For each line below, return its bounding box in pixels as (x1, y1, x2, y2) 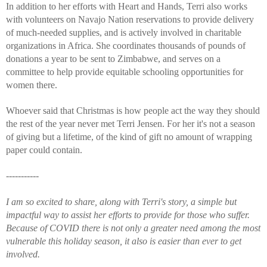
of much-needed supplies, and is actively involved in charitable (6, 27, 241, 38)
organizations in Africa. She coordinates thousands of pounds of (6, 40, 246, 51)
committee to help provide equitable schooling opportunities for (6, 66, 243, 77)
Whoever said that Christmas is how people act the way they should (6, 105, 260, 116)
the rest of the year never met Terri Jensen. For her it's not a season (6, 118, 255, 129)
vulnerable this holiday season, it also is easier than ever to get (6, 235, 241, 246)
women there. (6, 79, 60, 90)
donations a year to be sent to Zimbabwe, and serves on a (6, 53, 221, 64)
